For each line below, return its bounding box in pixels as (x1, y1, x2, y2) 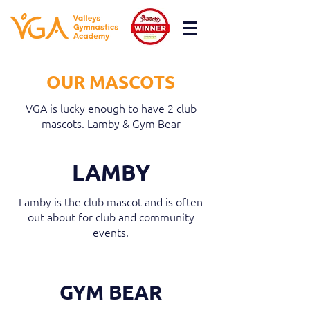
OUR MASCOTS (46, 70, 175, 93)
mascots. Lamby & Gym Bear (41, 116, 181, 131)
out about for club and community (27, 209, 194, 224)
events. (93, 224, 129, 239)
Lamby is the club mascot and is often (19, 194, 203, 209)
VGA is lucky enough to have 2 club (25, 100, 197, 116)
